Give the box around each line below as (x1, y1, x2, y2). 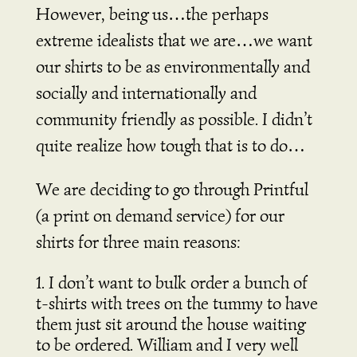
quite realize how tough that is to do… (35, 135, 305, 157)
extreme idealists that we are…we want (35, 29, 312, 52)
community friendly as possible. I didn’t (35, 108, 312, 131)
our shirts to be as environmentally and (35, 56, 310, 78)
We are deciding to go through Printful (35, 178, 308, 201)
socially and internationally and (35, 82, 257, 104)
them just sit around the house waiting (35, 313, 305, 335)
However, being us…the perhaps (35, 3, 269, 25)
